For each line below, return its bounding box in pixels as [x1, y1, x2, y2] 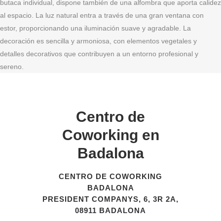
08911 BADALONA [75, 206, 146, 215]
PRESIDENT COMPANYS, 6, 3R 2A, [42, 195, 179, 203]
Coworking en [62, 127, 159, 143]
